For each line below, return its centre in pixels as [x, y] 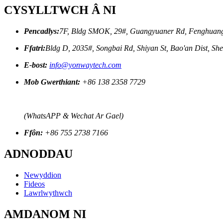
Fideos [34, 184]
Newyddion [43, 175]
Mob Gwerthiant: [52, 82]
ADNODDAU [38, 154]
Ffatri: [35, 48]
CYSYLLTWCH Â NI [60, 10]
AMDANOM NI [45, 214]
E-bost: [36, 65]
